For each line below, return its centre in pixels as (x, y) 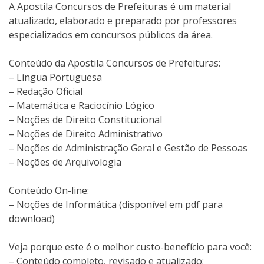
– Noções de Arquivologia (65, 162)
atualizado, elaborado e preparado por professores (123, 20)
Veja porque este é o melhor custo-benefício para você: (130, 247)
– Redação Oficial (46, 91)
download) (32, 218)
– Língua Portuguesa (55, 77)
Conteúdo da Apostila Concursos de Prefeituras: (115, 63)
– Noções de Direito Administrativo (86, 133)
